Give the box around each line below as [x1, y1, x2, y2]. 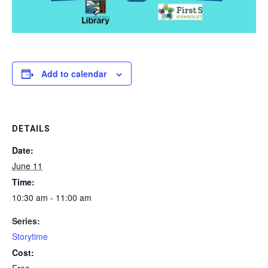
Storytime [12, 230, 48, 242]
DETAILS [12, 123, 50, 133]
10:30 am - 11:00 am [12, 191, 92, 203]
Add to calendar [41, 67, 106, 80]
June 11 [12, 159, 42, 172]
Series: [12, 214, 40, 227]
